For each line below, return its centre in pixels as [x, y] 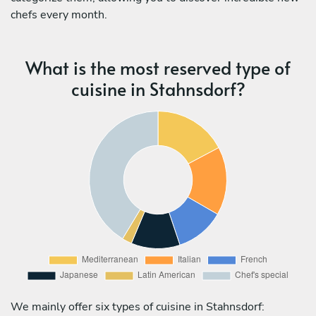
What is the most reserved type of [158, 67]
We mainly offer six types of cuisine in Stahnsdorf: [138, 306]
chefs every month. [59, 14]
